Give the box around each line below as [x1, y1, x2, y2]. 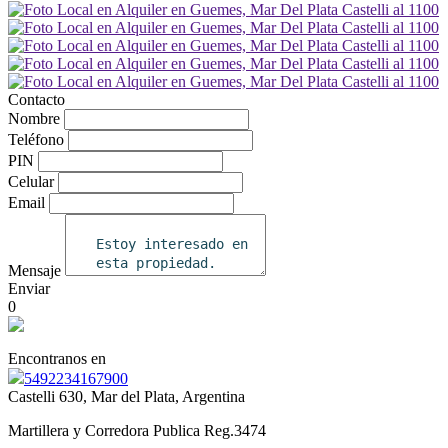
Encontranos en [8, 350, 106, 368]
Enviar [8, 280, 50, 298]
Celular [8, 173, 54, 191]
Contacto [8, 91, 65, 109]
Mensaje [8, 262, 61, 280]
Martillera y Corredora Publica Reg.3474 [8, 422, 266, 440]
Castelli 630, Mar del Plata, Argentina [8, 388, 245, 406]
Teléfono [8, 131, 64, 149]
